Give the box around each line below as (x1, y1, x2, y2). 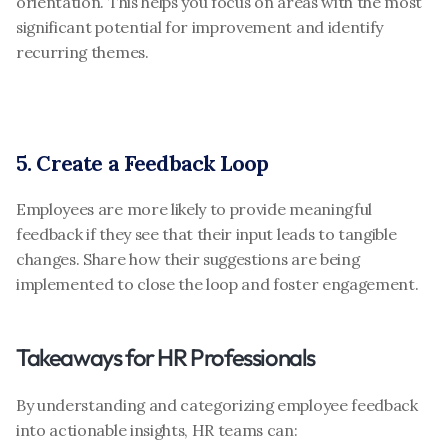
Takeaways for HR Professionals (16, 342, 315, 372)
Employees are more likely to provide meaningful (16, 199, 372, 219)
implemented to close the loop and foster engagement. (16, 274, 419, 294)
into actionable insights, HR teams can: (16, 420, 298, 440)
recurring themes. (16, 42, 149, 62)
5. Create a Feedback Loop (16, 150, 268, 177)
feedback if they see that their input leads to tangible (16, 224, 397, 244)
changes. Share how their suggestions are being (16, 249, 360, 269)
